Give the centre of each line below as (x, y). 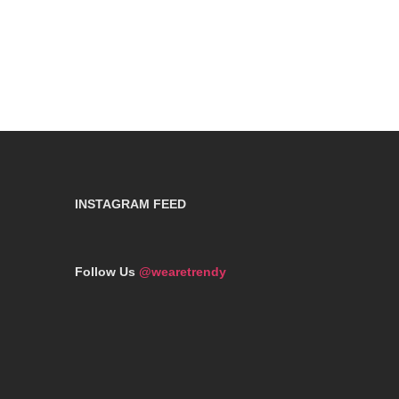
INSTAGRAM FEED (130, 204)
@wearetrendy (182, 271)
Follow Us (105, 271)
